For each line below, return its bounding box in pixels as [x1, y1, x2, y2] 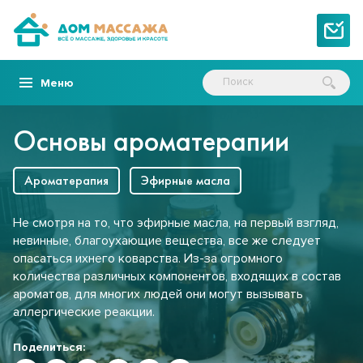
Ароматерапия [24, 172, 109, 189]
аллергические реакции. [13, 304, 155, 320]
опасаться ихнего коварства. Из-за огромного [13, 250, 283, 267]
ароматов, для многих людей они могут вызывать [13, 286, 303, 302]
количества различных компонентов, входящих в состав [13, 268, 341, 284]
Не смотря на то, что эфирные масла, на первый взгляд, [13, 215, 339, 231]
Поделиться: [13, 340, 85, 354]
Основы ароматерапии [13, 122, 289, 160]
